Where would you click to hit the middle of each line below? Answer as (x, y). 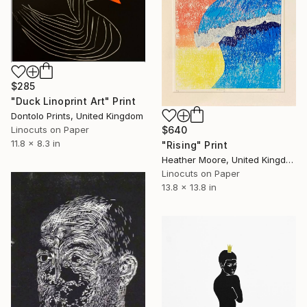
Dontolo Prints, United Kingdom (77, 116)
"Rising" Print (195, 145)
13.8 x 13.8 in (189, 187)
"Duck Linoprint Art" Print (74, 101)
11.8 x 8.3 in (36, 144)
